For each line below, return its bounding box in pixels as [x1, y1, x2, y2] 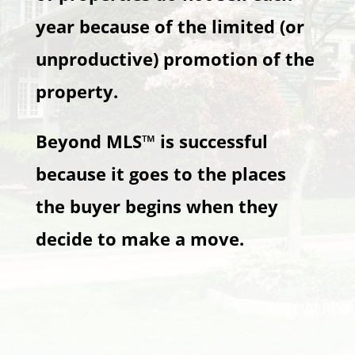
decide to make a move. [35, 227, 244, 250]
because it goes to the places [35, 162, 286, 185]
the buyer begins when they [35, 194, 278, 218]
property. [35, 79, 118, 103]
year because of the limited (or [35, 14, 304, 38]
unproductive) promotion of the [35, 47, 315, 71]
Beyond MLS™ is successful [35, 129, 268, 153]
